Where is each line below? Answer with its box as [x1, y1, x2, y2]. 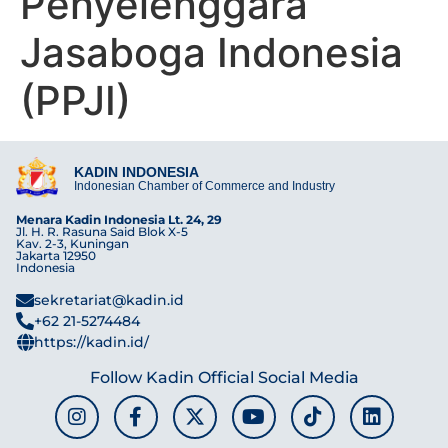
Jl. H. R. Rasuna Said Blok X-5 [16, 223, 188, 239]
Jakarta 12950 [16, 247, 96, 263]
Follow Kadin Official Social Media [89, 367, 359, 387]
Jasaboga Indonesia [20, 28, 403, 78]
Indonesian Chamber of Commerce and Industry [73, 178, 335, 193]
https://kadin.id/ [34, 332, 149, 351]
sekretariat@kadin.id [34, 290, 184, 309]
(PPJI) [20, 76, 131, 126]
